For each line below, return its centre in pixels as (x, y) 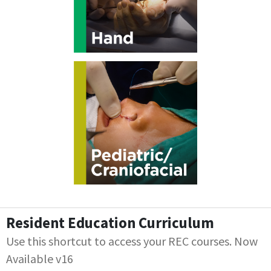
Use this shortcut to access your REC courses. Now (132, 241)
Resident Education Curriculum (110, 223)
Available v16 (40, 259)
